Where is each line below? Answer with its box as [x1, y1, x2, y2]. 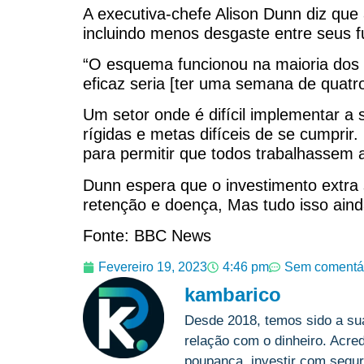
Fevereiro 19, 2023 [98, 259, 207, 274]
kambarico [184, 283, 281, 305]
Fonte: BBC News [83, 227, 211, 245]
